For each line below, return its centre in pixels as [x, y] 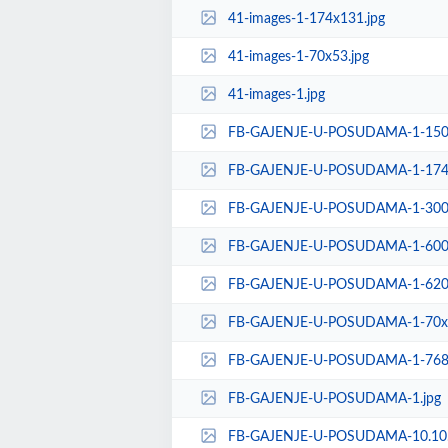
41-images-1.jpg [276, 94]
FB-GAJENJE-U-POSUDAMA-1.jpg [334, 398]
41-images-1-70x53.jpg [298, 56]
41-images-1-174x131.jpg [306, 18]
